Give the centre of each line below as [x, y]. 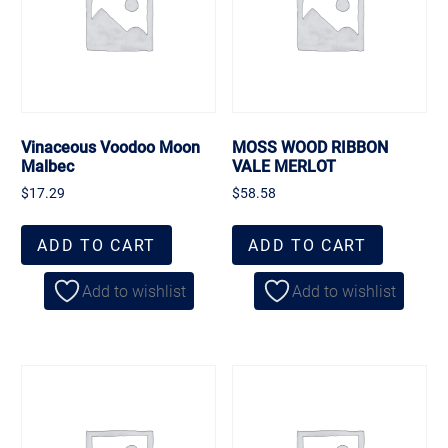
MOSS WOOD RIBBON [310, 146]
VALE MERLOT [284, 165]
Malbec [48, 165]
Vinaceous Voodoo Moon [111, 146]
